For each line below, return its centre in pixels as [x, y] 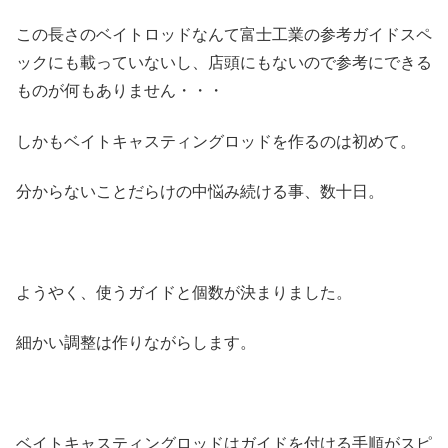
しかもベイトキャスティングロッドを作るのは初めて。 [216, 141]
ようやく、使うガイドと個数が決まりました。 [184, 292]
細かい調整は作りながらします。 [136, 343]
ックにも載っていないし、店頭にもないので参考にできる [224, 63]
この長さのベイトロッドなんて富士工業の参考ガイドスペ [224, 35]
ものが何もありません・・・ [120, 91]
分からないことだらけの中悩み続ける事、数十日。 [200, 192]
